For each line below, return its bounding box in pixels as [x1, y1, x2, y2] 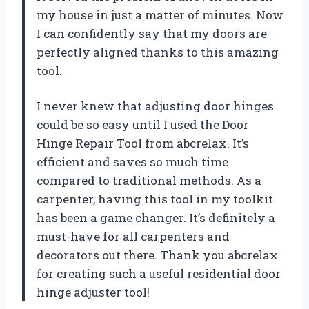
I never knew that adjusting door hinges [37, 97, 274, 114]
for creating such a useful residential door [37, 265, 281, 281]
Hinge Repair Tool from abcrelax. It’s [37, 134, 249, 151]
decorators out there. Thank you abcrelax [37, 246, 278, 263]
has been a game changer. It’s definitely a [37, 209, 275, 226]
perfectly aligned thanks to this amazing [37, 43, 279, 60]
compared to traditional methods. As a [37, 172, 261, 188]
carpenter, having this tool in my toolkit [37, 190, 273, 207]
